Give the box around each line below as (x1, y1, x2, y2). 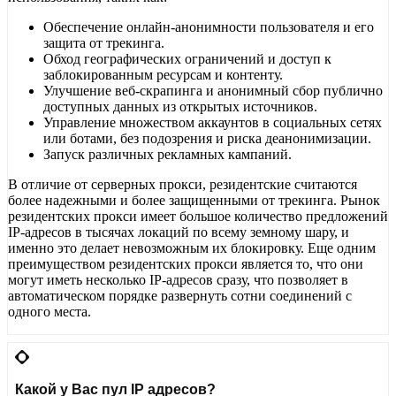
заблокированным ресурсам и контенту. (43, 67, 283, 83)
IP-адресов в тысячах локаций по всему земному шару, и (8, 225, 349, 240)
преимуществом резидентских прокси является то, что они (8, 256, 363, 272)
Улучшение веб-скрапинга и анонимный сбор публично (43, 83, 383, 99)
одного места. (8, 304, 91, 320)
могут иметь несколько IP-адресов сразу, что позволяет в (8, 272, 348, 288)
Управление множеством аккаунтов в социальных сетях (43, 115, 382, 131)
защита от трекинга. (43, 35, 164, 51)
